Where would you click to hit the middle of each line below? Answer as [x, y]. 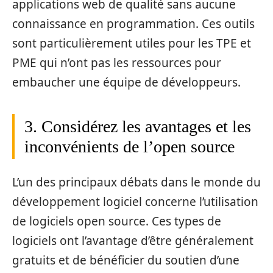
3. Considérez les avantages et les [138, 126]
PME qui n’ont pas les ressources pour [117, 62]
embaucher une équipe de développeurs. [126, 82]
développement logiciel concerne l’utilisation [135, 202]
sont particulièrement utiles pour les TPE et [132, 43]
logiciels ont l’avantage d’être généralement [133, 241]
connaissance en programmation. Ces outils [133, 23]
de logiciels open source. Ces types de [117, 222]
